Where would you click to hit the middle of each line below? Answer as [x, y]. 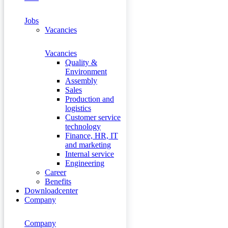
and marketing [88, 145]
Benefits [58, 181]
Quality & [81, 62]
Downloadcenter [51, 191]
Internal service [90, 154]
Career [55, 172]
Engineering [85, 163]
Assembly [81, 81]
